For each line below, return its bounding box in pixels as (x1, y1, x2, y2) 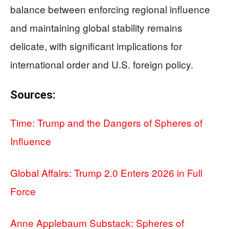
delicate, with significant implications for (10, 38, 182, 53)
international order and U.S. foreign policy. (10, 57, 193, 71)
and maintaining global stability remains (10, 20, 182, 34)
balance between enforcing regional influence (10, 2, 210, 16)
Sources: (10, 88, 55, 101)
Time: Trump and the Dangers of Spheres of (10, 115, 202, 129)
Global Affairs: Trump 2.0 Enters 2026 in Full (10, 165, 202, 179)
